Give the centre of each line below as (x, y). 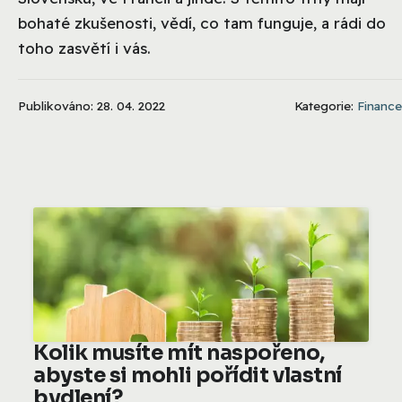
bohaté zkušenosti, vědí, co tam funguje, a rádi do (202, 23)
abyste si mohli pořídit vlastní (188, 376)
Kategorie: (326, 106)
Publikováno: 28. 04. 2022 (92, 106)
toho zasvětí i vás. (84, 48)
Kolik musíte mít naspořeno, (179, 354)
